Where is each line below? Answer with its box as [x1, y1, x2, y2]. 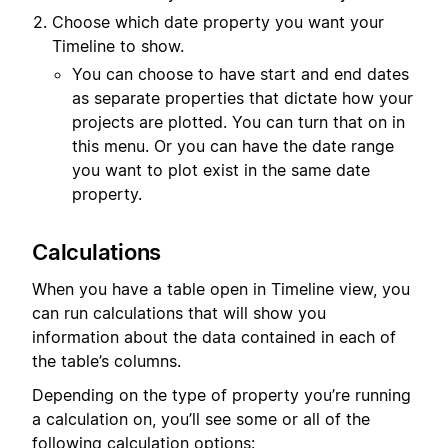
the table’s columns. [32, 350, 181, 371]
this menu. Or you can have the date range [72, 136, 394, 157]
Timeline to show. [52, 36, 184, 57]
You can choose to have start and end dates [72, 64, 409, 85]
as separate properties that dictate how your [72, 88, 413, 109]
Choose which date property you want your [52, 12, 384, 33]
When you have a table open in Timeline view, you [32, 278, 410, 299]
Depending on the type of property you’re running [32, 384, 411, 405]
